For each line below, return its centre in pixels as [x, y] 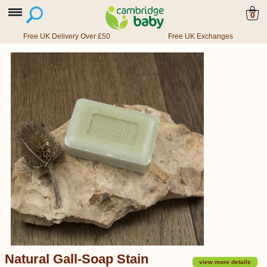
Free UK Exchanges [200, 36]
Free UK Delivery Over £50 [67, 36]
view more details [225, 262]
